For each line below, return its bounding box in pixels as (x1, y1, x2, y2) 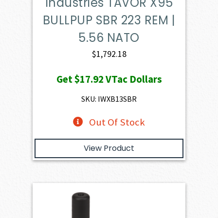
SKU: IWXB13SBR (81, 94, 137, 104)
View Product (84, 143, 134, 154)
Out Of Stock (89, 116, 145, 129)
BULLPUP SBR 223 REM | (42, 12, 176, 29)
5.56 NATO (78, 30, 140, 46)
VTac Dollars (103, 73, 162, 86)
